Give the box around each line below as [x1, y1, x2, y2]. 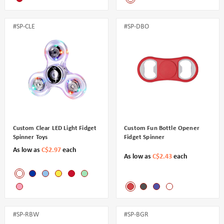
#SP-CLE [12, 23, 35, 31]
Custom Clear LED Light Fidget [12, 125, 97, 132]
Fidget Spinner [124, 134, 165, 141]
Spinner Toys [12, 134, 48, 141]
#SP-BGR [124, 211, 149, 219]
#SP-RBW [12, 211, 39, 219]
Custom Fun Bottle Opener [124, 125, 199, 132]
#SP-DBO [124, 23, 149, 31]
